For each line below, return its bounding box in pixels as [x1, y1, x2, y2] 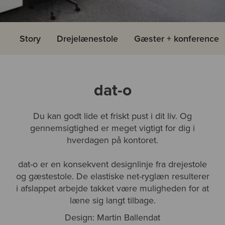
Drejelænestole [57, 32, 121, 45]
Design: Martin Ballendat [65, 210, 160, 223]
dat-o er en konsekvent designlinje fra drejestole [18, 157, 207, 170]
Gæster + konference [134, 32, 222, 45]
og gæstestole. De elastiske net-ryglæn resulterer [16, 169, 209, 182]
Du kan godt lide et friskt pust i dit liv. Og [33, 109, 192, 122]
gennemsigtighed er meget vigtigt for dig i [30, 121, 195, 134]
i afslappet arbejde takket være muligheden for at [16, 181, 209, 194]
